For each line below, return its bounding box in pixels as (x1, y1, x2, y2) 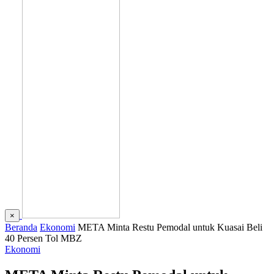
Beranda (5, 222, 37, 232)
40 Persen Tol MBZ (5, 233, 82, 243)
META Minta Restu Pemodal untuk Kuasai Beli (78, 222, 262, 232)
